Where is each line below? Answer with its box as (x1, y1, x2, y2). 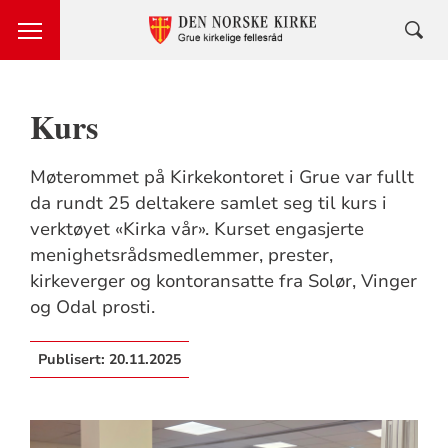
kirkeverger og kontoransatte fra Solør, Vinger (29, 269, 417, 293)
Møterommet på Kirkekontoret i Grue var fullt (29, 165, 414, 189)
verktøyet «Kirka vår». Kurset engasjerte (29, 217, 364, 241)
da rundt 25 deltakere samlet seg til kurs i (29, 191, 387, 215)
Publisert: (37, 350, 109, 369)
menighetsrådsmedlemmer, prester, (29, 243, 333, 267)
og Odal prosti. (29, 295, 155, 319)
